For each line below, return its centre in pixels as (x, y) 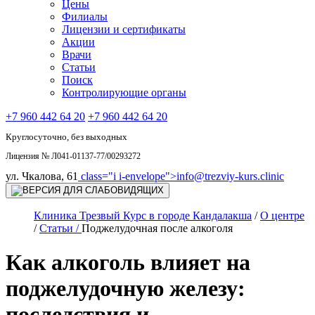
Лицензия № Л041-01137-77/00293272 (73, 156)
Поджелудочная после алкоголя (157, 228)
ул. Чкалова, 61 (42, 176)
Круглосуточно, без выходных (66, 137)
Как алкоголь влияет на (128, 263)
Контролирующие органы (124, 92)
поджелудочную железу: (126, 289)
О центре (282, 215)
